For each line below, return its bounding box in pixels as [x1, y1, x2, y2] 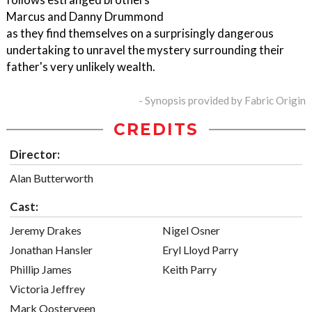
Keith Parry [162, 263, 217, 276]
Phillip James [10, 263, 72, 276]
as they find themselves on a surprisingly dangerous [6, 26, 274, 41]
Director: [10, 147, 60, 162]
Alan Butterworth [10, 171, 93, 185]
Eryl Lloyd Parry [162, 243, 238, 257]
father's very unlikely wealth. [6, 59, 155, 75]
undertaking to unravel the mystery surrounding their [6, 42, 284, 58]
